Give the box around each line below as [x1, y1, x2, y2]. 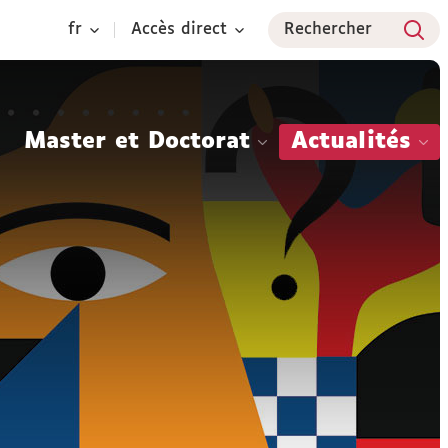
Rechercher [284, 21, 372, 38]
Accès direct [131, 21, 227, 38]
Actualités [291, 131, 411, 153]
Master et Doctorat [24, 131, 250, 153]
